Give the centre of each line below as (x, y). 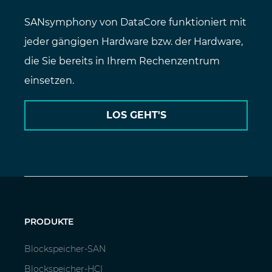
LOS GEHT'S (136, 115)
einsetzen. (49, 81)
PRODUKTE (49, 222)
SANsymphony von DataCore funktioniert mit (135, 22)
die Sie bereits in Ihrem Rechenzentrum (122, 61)
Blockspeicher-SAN (65, 249)
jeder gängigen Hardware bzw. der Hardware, (134, 42)
